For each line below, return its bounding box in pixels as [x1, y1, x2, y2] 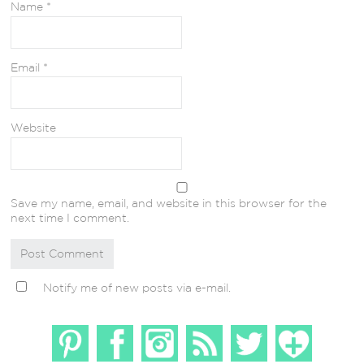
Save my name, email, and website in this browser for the [11, 197, 327, 210]
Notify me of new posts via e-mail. [43, 280, 232, 294]
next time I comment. [11, 211, 130, 225]
